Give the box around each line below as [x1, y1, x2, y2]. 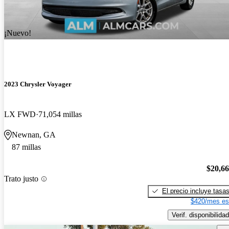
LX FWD [4, 110, 36, 119]
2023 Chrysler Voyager [4, 80, 72, 88]
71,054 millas [38, 110, 82, 119]
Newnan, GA [12, 130, 56, 140]
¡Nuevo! [4, 28, 31, 37]
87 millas [12, 143, 41, 152]
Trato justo [4, 174, 38, 184]
